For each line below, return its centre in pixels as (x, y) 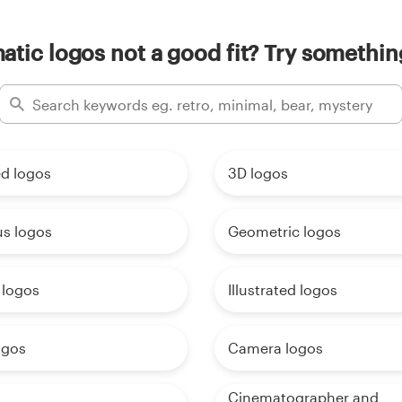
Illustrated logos (283, 290)
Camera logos (275, 348)
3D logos (258, 173)
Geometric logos (284, 232)
